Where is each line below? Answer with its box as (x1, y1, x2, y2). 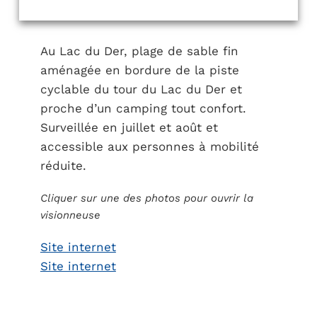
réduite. (40, 158, 86, 173)
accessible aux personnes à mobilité (40, 139, 259, 154)
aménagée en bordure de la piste (40, 63, 239, 77)
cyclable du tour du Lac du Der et (40, 82, 242, 96)
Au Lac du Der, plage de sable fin (40, 44, 238, 58)
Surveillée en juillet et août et (40, 120, 218, 134)
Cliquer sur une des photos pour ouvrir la (40, 192, 253, 204)
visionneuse (40, 209, 100, 221)
